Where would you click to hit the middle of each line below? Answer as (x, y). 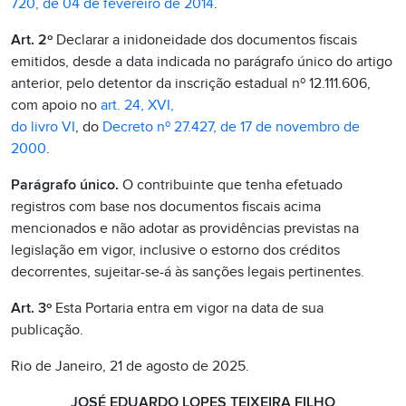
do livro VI (43, 127)
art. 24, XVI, (137, 105)
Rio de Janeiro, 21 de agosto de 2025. (130, 366)
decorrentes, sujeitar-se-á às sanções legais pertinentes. (188, 272)
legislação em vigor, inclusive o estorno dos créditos (175, 250)
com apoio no (56, 105)
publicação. (47, 330)
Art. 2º (32, 40)
